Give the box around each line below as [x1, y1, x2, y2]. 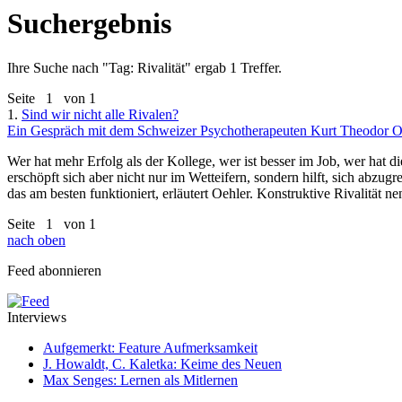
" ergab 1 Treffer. [185, 59, 282, 75]
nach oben [7, 232, 66, 248]
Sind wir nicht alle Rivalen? [22, 106, 179, 122]
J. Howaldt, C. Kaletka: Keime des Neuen [43, 355, 282, 371]
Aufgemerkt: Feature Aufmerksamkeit [43, 339, 258, 355]
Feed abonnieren [7, 262, 101, 278]
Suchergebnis [7, 7, 171, 40]
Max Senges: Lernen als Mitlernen [43, 371, 238, 388]
